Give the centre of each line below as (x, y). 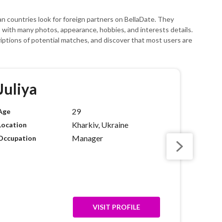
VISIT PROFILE (116, 207)
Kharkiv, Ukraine (100, 124)
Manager (87, 138)
